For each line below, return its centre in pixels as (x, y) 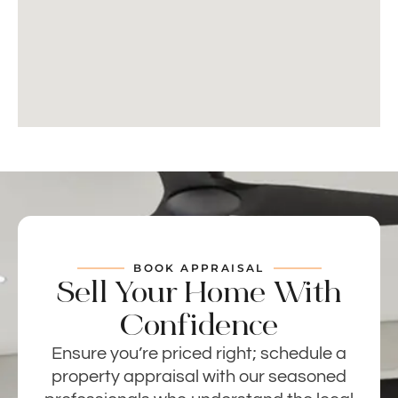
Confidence (199, 326)
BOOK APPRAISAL (199, 268)
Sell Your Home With (199, 293)
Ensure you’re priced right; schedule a (199, 354)
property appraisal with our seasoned (199, 377)
